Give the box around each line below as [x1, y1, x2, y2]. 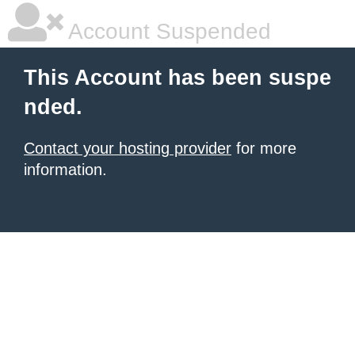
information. [24, 161, 107, 178]
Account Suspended [63, 19, 271, 44]
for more [231, 139, 296, 157]
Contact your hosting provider [24, 139, 231, 157]
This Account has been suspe [24, 66, 331, 90]
